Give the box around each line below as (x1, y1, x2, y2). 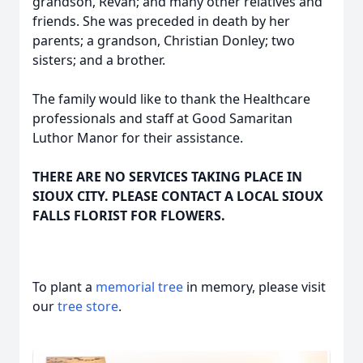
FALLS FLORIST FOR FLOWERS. (32, 207, 225, 224)
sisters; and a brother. (32, 51, 165, 69)
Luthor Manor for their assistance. (32, 129, 243, 147)
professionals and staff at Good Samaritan (32, 109, 293, 127)
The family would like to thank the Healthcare (32, 90, 310, 108)
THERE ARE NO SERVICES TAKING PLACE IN (32, 168, 302, 186)
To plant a (32, 278, 96, 296)
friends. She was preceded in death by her (32, 12, 290, 30)
